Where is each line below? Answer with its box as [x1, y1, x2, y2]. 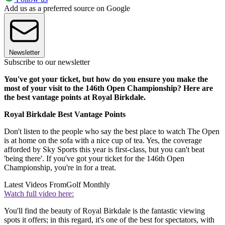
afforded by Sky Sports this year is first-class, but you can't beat [4, 145, 204, 154]
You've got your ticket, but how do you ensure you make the [4, 75, 208, 84]
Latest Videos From [4, 180, 66, 189]
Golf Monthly [66, 180, 110, 189]
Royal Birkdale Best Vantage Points [4, 110, 128, 119]
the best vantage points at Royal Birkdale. [4, 93, 146, 102]
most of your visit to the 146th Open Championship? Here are [4, 84, 213, 93]
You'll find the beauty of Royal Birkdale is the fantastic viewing [4, 206, 205, 215]
